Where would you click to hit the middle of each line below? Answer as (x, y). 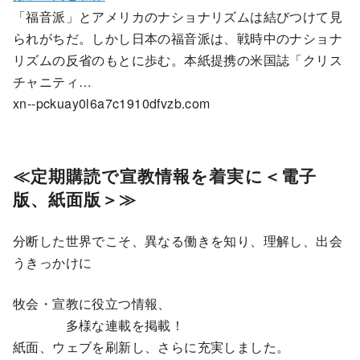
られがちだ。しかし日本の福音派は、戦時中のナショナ (178, 38)
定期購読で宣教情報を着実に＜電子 (174, 175)
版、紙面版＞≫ (75, 198)
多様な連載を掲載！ (99, 325)
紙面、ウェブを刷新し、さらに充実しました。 (151, 346)
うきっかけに (53, 262)
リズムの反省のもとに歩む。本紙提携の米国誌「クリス (178, 59)
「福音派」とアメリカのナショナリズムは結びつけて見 (178, 16)
